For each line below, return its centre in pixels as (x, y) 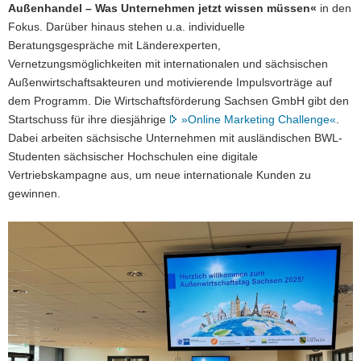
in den (334, 8)
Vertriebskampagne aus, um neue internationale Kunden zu (160, 175)
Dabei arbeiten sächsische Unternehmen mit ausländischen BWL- (175, 138)
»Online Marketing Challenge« (259, 119)
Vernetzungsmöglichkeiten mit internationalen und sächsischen (168, 64)
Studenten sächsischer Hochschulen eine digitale (133, 156)
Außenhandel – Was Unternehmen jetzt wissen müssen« (162, 8)
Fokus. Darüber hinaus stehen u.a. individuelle (127, 27)
